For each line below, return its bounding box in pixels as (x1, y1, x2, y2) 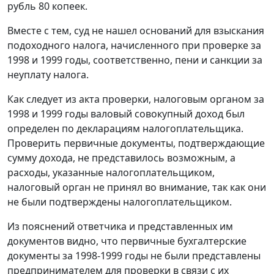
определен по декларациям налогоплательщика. (7, 122, 243, 136)
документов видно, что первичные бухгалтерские (7, 234, 246, 248)
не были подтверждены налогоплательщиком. (7, 195, 232, 209)
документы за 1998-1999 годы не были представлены (7, 249, 261, 263)
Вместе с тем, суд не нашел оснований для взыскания (7, 24, 264, 38)
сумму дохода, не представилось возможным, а (7, 151, 235, 165)
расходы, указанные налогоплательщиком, (7, 166, 215, 180)
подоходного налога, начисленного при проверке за (7, 39, 261, 53)
